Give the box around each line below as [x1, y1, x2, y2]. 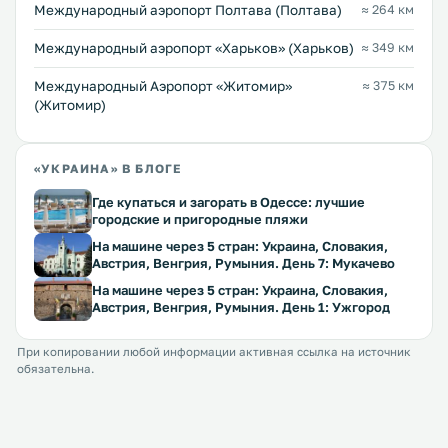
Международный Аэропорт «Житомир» [34, 78, 292, 94]
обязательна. [17, 362, 94, 376]
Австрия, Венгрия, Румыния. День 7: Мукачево [92, 255, 395, 271]
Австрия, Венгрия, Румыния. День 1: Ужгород [92, 299, 390, 315]
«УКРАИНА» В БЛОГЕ [34, 161, 182, 176]
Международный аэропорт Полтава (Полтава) [34, 2, 342, 18]
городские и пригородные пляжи [92, 211, 308, 227]
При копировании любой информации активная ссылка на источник [17, 345, 411, 359]
